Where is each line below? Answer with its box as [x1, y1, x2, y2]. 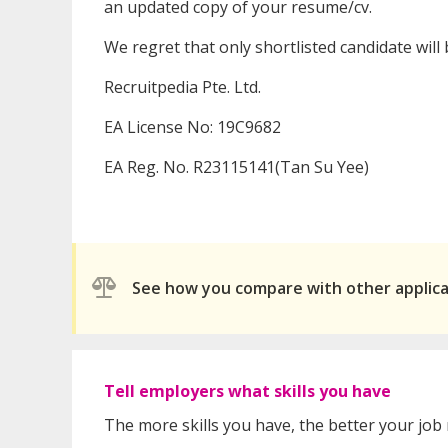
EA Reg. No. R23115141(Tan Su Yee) [104, 155, 369, 178]
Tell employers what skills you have [104, 379, 391, 402]
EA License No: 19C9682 [104, 115, 281, 138]
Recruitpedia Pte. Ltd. [104, 75, 261, 98]
